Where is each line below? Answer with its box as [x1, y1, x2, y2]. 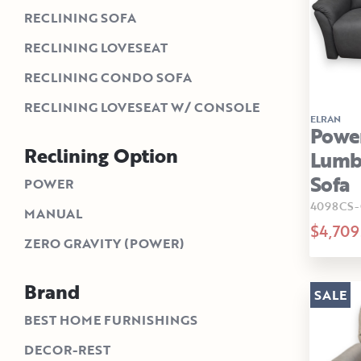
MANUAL [24, 204, 82, 224]
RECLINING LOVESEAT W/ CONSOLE [24, 98, 259, 118]
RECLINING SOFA [24, 8, 136, 28]
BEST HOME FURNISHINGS [24, 310, 197, 330]
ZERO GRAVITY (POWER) [24, 234, 185, 254]
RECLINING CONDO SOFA [24, 68, 192, 88]
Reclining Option [24, 141, 178, 170]
